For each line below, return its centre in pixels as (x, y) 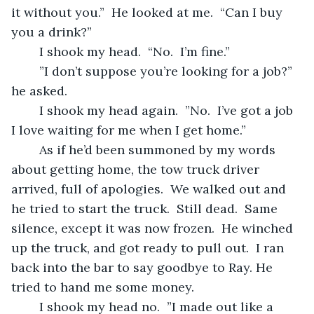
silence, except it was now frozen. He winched (154, 228)
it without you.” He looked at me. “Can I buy (149, 12)
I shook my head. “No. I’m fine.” (135, 51)
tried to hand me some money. (103, 287)
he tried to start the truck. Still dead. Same (146, 208)
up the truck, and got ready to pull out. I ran (149, 247)
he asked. (39, 90)
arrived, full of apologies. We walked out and (150, 189)
